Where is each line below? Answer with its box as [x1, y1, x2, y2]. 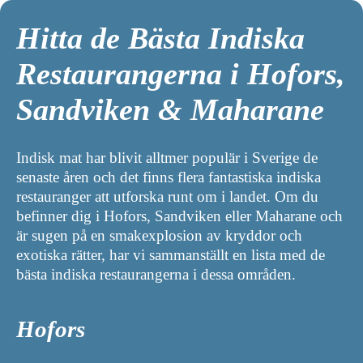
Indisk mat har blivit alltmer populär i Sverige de [16, 148, 318, 166]
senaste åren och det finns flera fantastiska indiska [16, 168, 321, 186]
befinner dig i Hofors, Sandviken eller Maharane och [16, 207, 343, 224]
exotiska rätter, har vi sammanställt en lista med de [16, 246, 325, 263]
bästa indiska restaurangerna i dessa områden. [16, 265, 296, 283]
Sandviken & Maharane [16, 92, 324, 127]
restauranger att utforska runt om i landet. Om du [16, 187, 318, 205]
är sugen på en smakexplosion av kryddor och [16, 226, 302, 244]
